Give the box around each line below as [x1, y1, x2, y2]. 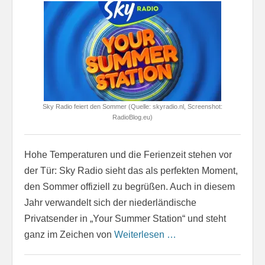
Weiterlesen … [114, 229, 176, 240]
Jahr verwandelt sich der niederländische [24, 197, 196, 208]
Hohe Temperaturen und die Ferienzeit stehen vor [24, 149, 232, 160]
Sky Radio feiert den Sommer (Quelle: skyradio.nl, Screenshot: [43, 102, 222, 110]
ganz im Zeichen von [24, 229, 114, 240]
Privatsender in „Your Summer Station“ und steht [24, 213, 226, 224]
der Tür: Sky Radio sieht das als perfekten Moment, [24, 165, 238, 176]
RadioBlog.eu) [112, 113, 153, 121]
